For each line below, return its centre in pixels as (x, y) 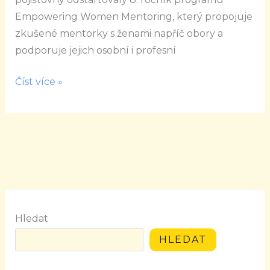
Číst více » (39, 82)
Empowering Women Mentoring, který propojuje (133, 17)
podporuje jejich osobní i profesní (95, 51)
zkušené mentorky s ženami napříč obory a (119, 34)
